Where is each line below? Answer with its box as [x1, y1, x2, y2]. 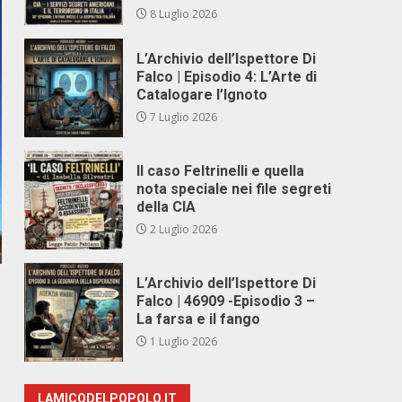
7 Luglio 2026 [147, 109, 218, 125]
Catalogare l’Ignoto [136, 86, 268, 103]
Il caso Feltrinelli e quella [136, 162, 305, 179]
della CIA [136, 198, 197, 215]
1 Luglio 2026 [147, 334, 218, 349]
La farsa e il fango [136, 310, 261, 328]
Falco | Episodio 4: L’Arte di [136, 68, 318, 85]
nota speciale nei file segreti [136, 180, 332, 197]
